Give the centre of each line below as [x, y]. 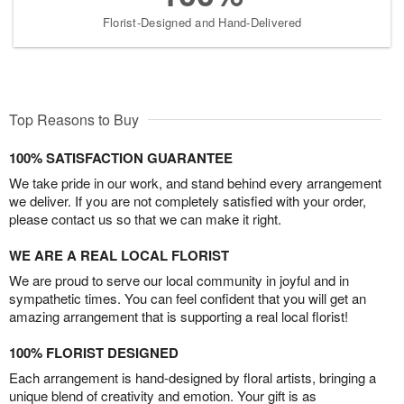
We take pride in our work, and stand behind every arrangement [195, 182]
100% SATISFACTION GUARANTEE [121, 157]
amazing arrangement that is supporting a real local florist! [179, 316]
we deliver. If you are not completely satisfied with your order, [188, 200]
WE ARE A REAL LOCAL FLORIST [119, 255]
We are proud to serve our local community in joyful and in [179, 280]
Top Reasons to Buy [74, 119]
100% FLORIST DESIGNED [94, 352]
